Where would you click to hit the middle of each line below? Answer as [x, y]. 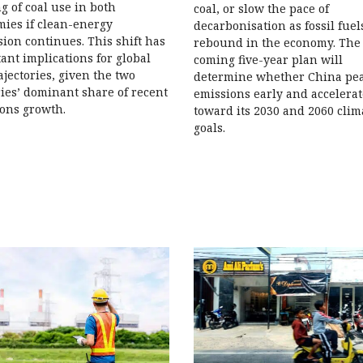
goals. [209, 128]
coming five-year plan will [268, 60]
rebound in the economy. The [277, 43]
